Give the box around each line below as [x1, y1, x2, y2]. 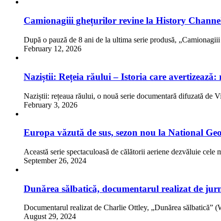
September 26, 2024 [24, 156, 86, 165]
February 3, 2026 [24, 100, 77, 109]
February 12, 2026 [24, 44, 81, 53]
